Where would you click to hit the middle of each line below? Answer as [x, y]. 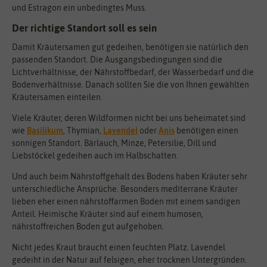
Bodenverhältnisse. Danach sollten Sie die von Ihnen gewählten [131, 84]
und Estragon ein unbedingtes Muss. [79, 7]
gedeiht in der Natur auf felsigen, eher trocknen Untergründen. [129, 260]
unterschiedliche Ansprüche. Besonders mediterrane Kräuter [125, 189]
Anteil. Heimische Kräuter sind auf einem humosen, [108, 214]
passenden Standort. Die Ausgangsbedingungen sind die [117, 59]
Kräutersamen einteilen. [57, 97]
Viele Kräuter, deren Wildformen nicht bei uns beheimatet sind [129, 118]
